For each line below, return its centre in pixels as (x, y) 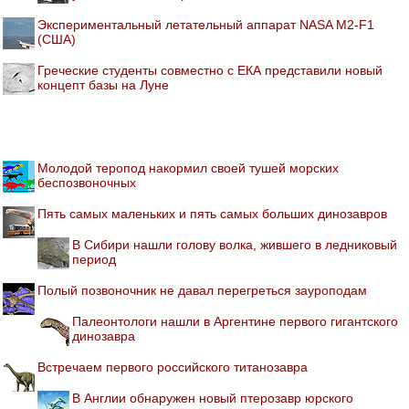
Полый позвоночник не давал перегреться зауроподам (202, 290)
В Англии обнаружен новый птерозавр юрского (213, 398)
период (94, 259)
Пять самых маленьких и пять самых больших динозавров (212, 213)
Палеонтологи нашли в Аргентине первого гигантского (235, 321)
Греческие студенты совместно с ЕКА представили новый (210, 70)
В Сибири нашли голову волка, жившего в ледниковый (235, 244)
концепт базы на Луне (103, 84)
